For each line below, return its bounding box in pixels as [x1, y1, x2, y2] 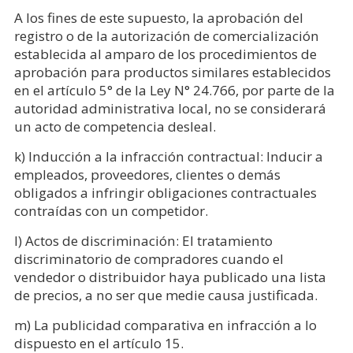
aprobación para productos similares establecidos [13, 62, 331, 81]
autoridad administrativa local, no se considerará [13, 98, 326, 117]
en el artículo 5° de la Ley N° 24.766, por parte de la [13, 80, 335, 99]
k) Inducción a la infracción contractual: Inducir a [13, 147, 323, 165]
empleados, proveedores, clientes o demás [13, 165, 281, 184]
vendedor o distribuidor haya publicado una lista [13, 267, 326, 286]
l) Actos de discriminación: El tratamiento [13, 231, 273, 250]
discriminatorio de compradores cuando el [13, 249, 284, 268]
